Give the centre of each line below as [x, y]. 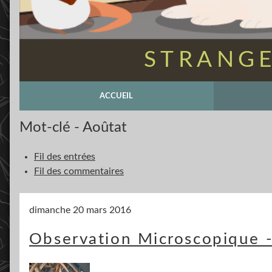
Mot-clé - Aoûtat [73, 127]
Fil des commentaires [79, 171]
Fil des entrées [64, 157]
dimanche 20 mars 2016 [80, 210]
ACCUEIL [117, 96]
